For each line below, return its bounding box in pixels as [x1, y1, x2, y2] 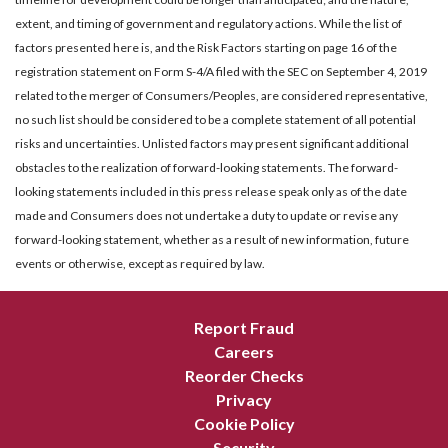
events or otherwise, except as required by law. [15, 256, 265, 272]
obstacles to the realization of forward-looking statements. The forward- [15, 160, 398, 176]
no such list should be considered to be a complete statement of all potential [15, 112, 416, 128]
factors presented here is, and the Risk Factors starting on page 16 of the [15, 40, 397, 56]
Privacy [216, 390, 272, 410]
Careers [214, 342, 274, 362]
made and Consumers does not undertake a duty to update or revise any [15, 208, 398, 224]
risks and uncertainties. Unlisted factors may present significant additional [15, 136, 409, 152]
